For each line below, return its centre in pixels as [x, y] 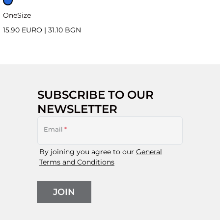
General [149, 152]
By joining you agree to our [88, 152]
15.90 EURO [24, 30]
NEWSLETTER [77, 109]
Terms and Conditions [77, 162]
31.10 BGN [65, 30]
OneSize [17, 15]
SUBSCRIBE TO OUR [96, 95]
